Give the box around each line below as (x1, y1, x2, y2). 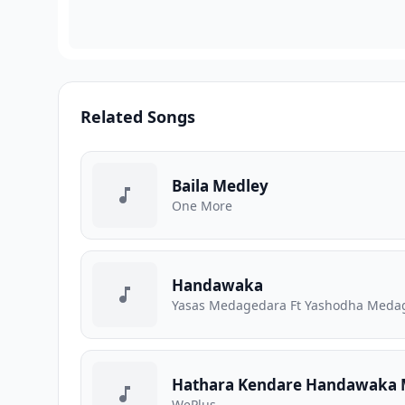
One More (172, 197, 232, 214)
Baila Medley (172, 175, 268, 196)
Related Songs (80, 106, 195, 127)
